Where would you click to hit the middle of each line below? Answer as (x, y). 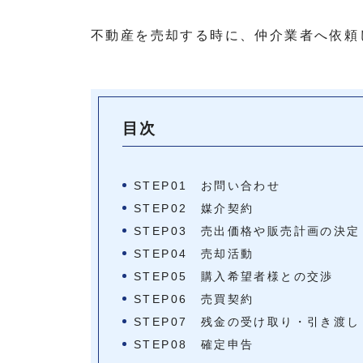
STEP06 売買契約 (194, 299)
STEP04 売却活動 (194, 254)
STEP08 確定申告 (194, 345)
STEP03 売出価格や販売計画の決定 (247, 231)
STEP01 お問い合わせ (207, 186)
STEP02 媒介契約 (194, 209)
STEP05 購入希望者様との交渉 (234, 277)
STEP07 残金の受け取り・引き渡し (247, 322)
